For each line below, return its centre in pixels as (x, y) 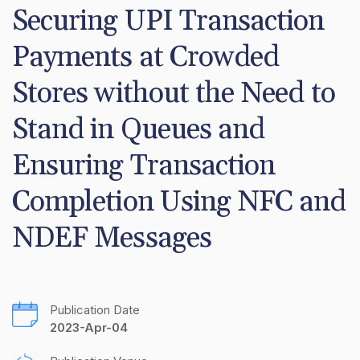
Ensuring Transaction (144, 166)
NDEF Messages (112, 238)
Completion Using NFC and (179, 202)
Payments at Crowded (146, 57)
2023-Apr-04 (89, 328)
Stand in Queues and (139, 129)
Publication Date (95, 310)
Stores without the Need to (174, 93)
